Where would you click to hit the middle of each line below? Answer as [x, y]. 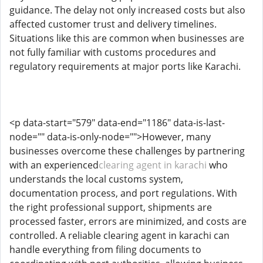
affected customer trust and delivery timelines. [113, 24]
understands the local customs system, [96, 179]
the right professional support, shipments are [111, 207]
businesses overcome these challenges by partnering [127, 151]
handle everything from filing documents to [105, 249]
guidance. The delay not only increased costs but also [127, 10]
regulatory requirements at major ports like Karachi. [125, 66]
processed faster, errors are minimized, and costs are [128, 221]
